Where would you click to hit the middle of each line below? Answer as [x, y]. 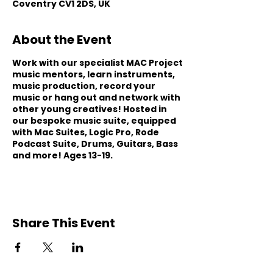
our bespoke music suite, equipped [94, 121]
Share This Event [64, 223]
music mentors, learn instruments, [94, 74]
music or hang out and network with [96, 97]
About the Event [62, 40]
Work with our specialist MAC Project [97, 63]
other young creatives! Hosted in [90, 109]
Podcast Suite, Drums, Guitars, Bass [95, 144]
